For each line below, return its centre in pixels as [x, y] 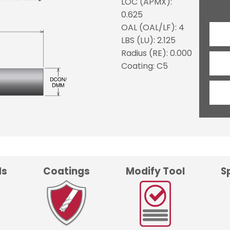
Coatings [66, 171]
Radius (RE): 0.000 [156, 53]
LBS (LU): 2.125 [148, 41]
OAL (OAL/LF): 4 [152, 28]
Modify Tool [155, 171]
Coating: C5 [144, 66]
